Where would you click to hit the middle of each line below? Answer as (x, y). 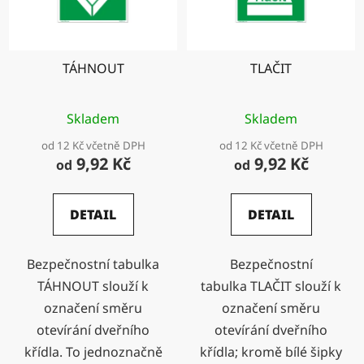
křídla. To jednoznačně (93, 352)
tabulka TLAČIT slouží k (271, 286)
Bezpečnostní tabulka (93, 264)
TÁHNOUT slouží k (93, 286)
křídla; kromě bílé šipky (271, 352)
